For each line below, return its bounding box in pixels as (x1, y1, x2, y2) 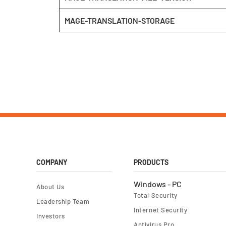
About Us (36, 183, 65, 191)
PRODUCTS (134, 158, 169, 166)
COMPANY (36, 158, 68, 166)
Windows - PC (134, 179, 182, 189)
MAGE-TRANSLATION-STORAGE (65, 16, 175, 25)
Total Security (134, 191, 178, 199)
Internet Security (134, 206, 188, 214)
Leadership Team (36, 197, 90, 205)
